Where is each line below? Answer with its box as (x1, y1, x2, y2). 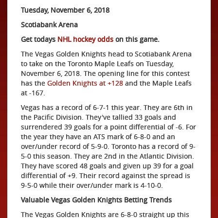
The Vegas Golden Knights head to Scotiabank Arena (21, 49, 192, 58)
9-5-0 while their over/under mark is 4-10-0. (21, 180, 163, 190)
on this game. (113, 34, 160, 44)
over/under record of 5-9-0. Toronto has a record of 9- (21, 141, 196, 151)
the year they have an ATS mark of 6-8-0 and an (21, 131, 175, 141)
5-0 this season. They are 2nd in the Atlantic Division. (21, 151, 194, 161)
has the (21, 78, 47, 88)
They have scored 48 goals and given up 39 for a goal (21, 161, 194, 170)
